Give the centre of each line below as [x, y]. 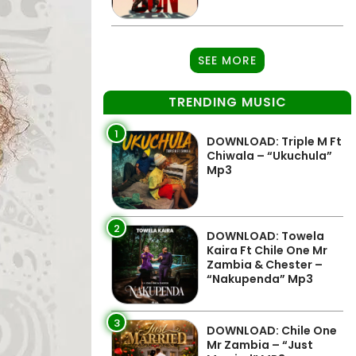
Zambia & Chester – [265, 265]
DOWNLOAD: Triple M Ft [274, 141]
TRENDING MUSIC [227, 102]
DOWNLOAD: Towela [265, 236]
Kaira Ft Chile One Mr [267, 250]
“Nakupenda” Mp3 [260, 279]
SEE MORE [227, 60]
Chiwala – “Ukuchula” [269, 156]
